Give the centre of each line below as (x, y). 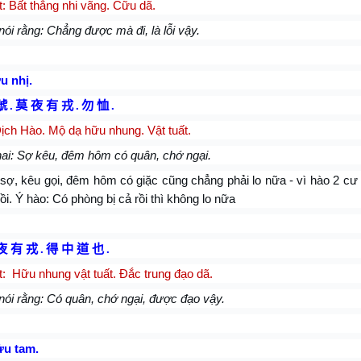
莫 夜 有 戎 (44, 105)
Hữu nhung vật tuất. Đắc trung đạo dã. (112, 274)
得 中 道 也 (75, 249)
